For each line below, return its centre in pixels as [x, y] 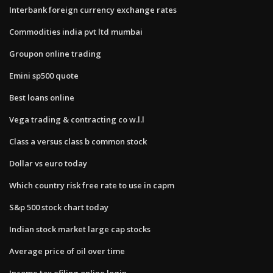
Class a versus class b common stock [78, 141]
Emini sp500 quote [44, 75]
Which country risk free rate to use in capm [92, 185]
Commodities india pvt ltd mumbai [76, 31]
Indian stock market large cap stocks [80, 229]
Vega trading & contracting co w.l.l [77, 119]
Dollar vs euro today [48, 163]
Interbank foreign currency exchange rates [93, 9]
